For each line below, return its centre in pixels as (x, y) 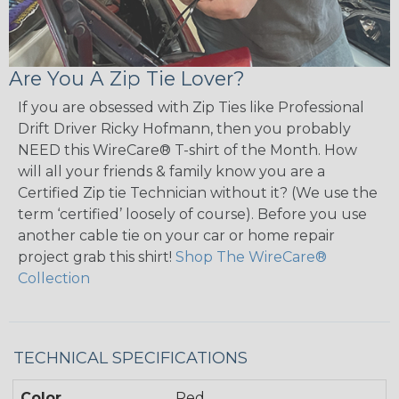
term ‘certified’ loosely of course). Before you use (192, 215)
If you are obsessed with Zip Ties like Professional (191, 108)
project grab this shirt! (97, 257)
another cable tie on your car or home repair (176, 236)
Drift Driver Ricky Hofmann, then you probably (184, 129)
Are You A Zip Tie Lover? (127, 79)
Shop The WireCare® (251, 257)
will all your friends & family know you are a (171, 172)
